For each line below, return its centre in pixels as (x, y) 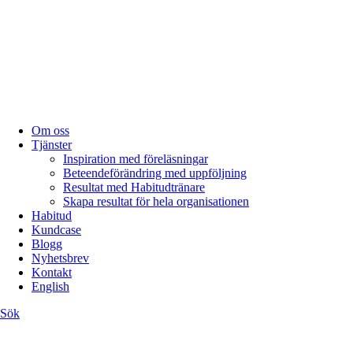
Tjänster (52, 145)
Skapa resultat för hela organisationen (156, 202)
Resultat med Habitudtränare (134, 188)
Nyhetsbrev (60, 258)
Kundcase (56, 230)
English (50, 287)
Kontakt (52, 273)
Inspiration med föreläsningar (136, 159)
